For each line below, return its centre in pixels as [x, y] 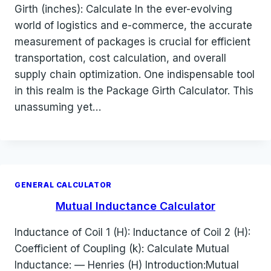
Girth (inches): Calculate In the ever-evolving [123, 9]
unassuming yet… [58, 107]
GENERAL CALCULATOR [63, 185]
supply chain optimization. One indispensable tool [135, 75]
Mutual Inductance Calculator [135, 206]
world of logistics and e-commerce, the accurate [133, 26]
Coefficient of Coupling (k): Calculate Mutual [122, 249]
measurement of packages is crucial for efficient [132, 42]
